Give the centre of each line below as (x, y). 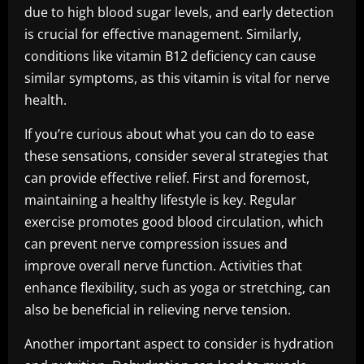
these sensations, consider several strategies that (176, 156)
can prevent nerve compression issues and (156, 244)
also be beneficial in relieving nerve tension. (158, 310)
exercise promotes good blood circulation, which (174, 222)
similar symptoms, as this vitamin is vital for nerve (177, 78)
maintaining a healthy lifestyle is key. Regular (160, 200)
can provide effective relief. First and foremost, (167, 178)
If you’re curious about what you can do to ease (169, 134)
